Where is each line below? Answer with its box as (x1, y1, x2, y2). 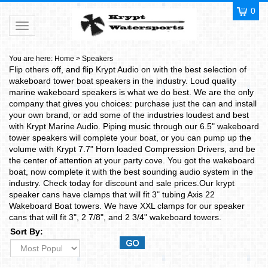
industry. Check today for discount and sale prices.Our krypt (9, 178, 234, 188)
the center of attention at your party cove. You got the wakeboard (9, 156, 255, 165)
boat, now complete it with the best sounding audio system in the (9, 167, 253, 176)
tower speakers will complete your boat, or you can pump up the (9, 133, 251, 142)
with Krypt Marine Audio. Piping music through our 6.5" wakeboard (9, 121, 259, 131)
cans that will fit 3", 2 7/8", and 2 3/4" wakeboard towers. (9, 212, 221, 222)
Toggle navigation (22, 22, 88, 31)
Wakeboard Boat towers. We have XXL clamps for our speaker (9, 201, 245, 211)
